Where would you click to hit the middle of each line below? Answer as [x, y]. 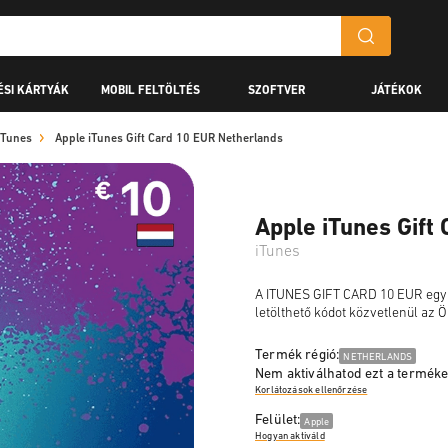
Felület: [278, 420]
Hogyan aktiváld [290, 436]
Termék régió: [297, 355]
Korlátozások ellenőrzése [311, 390]
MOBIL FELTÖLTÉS [150, 90]
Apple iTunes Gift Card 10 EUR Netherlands [169, 139]
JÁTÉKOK [396, 90]
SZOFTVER [276, 90]
